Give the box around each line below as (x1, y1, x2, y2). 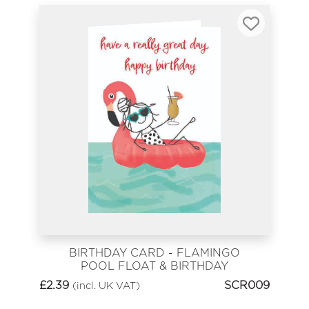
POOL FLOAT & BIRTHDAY (81, 259, 228, 272)
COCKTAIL (125, 272, 184, 286)
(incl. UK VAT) (72, 279, 140, 292)
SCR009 (224, 279, 270, 292)
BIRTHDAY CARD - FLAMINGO (69, 246, 240, 259)
